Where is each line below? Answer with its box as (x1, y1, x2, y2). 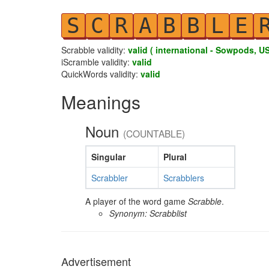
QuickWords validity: (61, 68, 141, 80)
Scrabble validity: (61, 44, 128, 56)
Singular (91, 151, 125, 163)
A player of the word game (85, 195, 188, 207)
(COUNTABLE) (123, 127, 185, 140)
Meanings (61, 89, 141, 115)
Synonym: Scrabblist (109, 207, 187, 219)
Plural (163, 151, 187, 163)
